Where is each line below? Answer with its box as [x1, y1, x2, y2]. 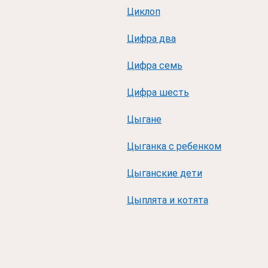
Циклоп [127, 6, 160, 17]
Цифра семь [127, 60, 182, 71]
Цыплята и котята [127, 194, 208, 206]
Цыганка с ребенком [127, 141, 221, 152]
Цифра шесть [127, 87, 189, 98]
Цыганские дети [127, 167, 202, 179]
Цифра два [127, 33, 176, 44]
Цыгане [127, 114, 162, 125]
